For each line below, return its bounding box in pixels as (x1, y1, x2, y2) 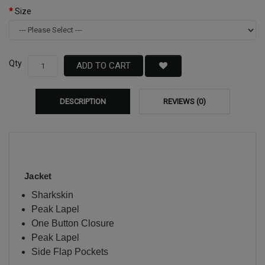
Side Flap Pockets (31, 246, 108, 257)
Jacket (24, 171, 52, 182)
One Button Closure (31, 218, 114, 228)
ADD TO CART (76, 60, 131, 72)
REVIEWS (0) (163, 96, 206, 106)
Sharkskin (31, 189, 73, 200)
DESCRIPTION (59, 96, 106, 106)
